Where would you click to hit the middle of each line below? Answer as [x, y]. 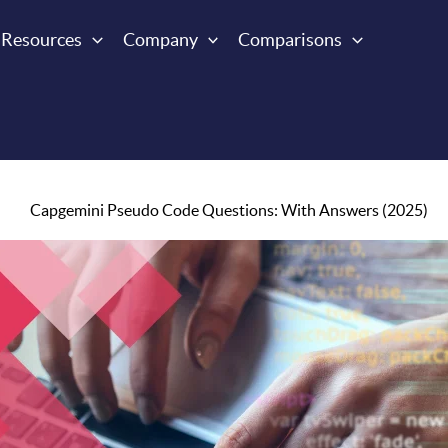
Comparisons [290, 39]
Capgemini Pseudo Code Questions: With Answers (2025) [229, 210]
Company [160, 39]
